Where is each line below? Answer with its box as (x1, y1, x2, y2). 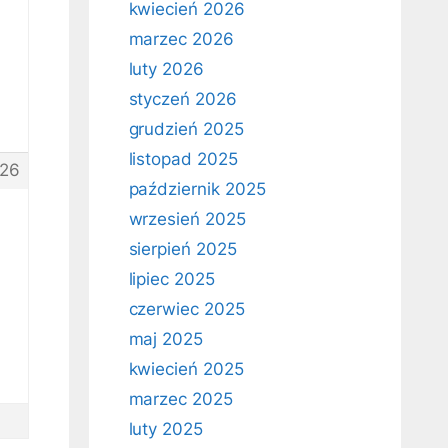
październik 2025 (128, 179, 266, 199)
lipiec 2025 (128, 269, 215, 289)
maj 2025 (128, 329, 204, 349)
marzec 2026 (128, 29, 234, 49)
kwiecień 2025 (128, 359, 244, 379)
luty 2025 (128, 419, 204, 439)
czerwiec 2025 (128, 299, 245, 319)
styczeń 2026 (128, 89, 237, 109)
